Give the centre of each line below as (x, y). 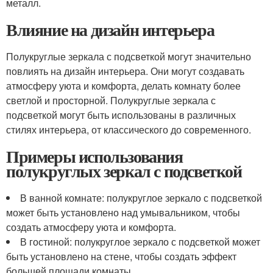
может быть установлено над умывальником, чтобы (123, 212)
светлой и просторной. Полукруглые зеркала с (111, 100)
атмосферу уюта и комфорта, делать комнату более (123, 86)
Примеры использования (94, 156)
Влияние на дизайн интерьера (110, 30)
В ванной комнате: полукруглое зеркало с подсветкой (141, 198)
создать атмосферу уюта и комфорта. (91, 227)
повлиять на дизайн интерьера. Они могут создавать (125, 71)
